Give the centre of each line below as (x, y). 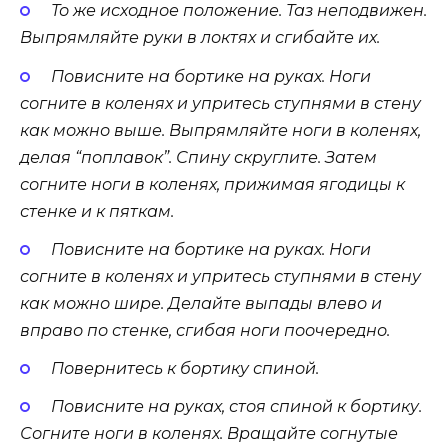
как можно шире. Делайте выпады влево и (201, 303)
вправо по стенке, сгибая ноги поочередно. (205, 330)
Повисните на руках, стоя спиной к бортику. (236, 407)
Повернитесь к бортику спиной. (184, 369)
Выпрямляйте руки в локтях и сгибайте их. (200, 38)
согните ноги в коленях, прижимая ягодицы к (212, 184)
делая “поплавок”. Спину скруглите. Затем (198, 157)
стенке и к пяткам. (97, 211)
